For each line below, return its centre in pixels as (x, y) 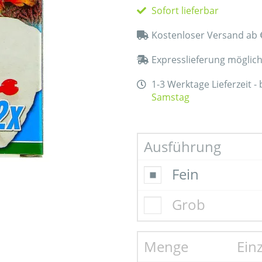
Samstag (170, 97)
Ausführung (182, 146)
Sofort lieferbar (185, 11)
